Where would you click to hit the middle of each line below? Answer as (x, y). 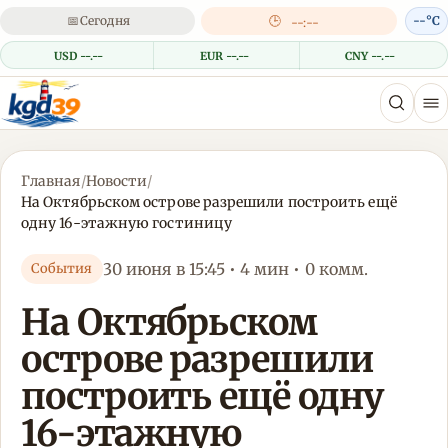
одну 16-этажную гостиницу (126, 223)
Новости (116, 181)
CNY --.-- (369, 56)
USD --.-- (78, 56)
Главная (51, 181)
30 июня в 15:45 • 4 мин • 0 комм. (235, 268)
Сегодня (104, 20)
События (62, 269)
